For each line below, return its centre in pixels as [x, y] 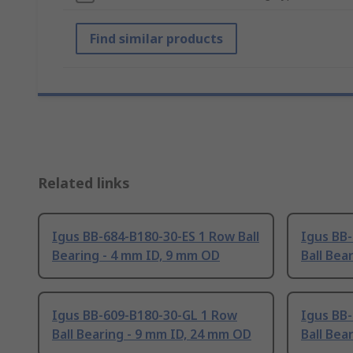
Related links [84, 183]
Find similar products [156, 39]
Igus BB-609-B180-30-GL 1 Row [145, 316]
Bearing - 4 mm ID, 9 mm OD [136, 256]
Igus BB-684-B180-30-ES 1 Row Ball [156, 237]
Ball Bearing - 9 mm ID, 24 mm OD [152, 334]
